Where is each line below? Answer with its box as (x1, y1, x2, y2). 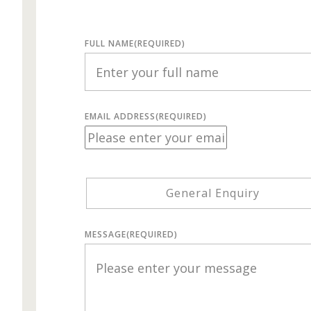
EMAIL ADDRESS (85, 110, 155, 123)
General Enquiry (165, 185, 260, 201)
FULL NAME (85, 37, 134, 50)
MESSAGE (85, 228, 126, 241)
